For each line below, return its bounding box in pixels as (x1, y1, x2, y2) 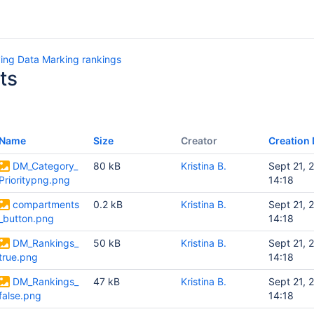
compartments (13, 198, 79, 210)
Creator (181, 135, 217, 146)
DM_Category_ (13, 160, 78, 172)
